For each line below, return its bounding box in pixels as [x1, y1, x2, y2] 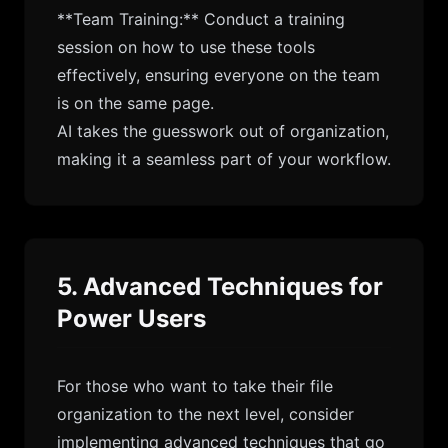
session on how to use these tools [57, 37, 315, 57]
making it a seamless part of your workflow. [57, 149, 391, 169]
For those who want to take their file [57, 376, 333, 396]
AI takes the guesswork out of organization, [57, 121, 389, 141]
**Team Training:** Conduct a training [57, 9, 345, 29]
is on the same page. [57, 93, 214, 113]
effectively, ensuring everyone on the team [57, 65, 380, 85]
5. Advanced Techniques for [57, 272, 383, 301]
